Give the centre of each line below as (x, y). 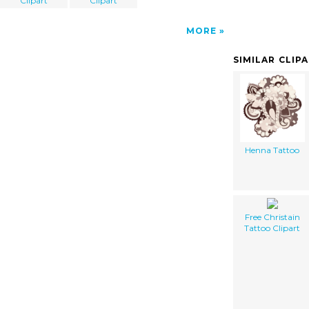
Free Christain (272, 217)
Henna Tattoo (272, 150)
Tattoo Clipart (272, 228)
